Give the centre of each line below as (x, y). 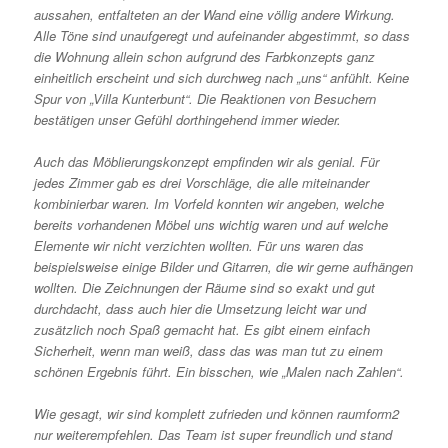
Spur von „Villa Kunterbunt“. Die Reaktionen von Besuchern (205, 98)
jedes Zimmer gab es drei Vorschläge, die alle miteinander (202, 182)
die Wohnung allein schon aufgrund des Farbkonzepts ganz (205, 56)
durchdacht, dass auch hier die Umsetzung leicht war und (200, 308)
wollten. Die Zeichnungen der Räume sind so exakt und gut (205, 287)
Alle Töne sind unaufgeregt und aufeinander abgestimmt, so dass (222, 35)
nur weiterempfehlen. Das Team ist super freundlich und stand (213, 434)
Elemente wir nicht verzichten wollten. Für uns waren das (199, 245)
